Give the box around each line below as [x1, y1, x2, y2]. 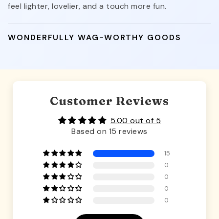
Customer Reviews [50, 94, 169, 109]
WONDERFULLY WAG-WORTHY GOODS [8, 32, 181, 43]
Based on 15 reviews [71, 126, 148, 137]
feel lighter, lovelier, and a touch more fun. [8, 1, 167, 12]
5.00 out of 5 [110, 115, 161, 126]
